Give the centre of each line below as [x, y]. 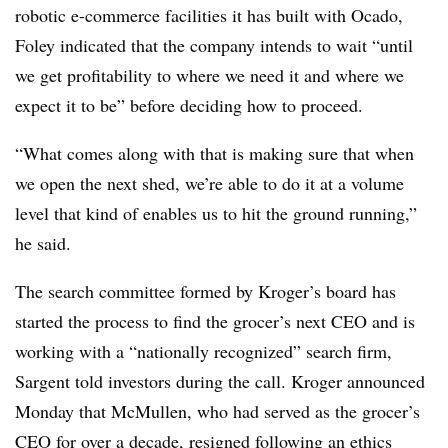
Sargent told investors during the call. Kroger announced [220, 380]
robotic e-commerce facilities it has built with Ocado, [209, 14]
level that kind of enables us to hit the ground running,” [216, 212]
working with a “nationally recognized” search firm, [203, 350]
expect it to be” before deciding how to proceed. [192, 104]
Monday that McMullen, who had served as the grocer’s [217, 410]
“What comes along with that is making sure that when [214, 152]
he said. [43, 242]
